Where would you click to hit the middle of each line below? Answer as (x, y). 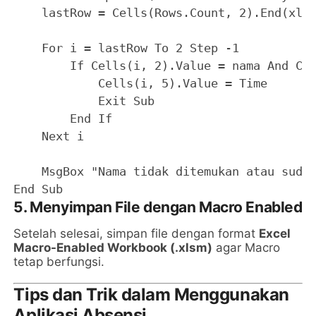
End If (63, 119)
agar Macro (247, 248)
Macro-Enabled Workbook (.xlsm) (113, 248)
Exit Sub (84, 101)
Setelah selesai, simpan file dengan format (136, 234)
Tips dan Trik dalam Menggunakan (151, 295)
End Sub (38, 189)
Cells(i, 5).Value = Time (141, 84)
